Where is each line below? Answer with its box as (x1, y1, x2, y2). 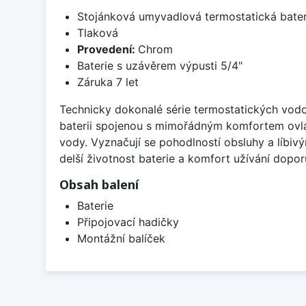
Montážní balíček (76, 231, 165, 245)
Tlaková (76, 25, 118, 40)
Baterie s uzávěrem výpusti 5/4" (76, 58, 242, 72)
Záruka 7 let (76, 74, 139, 89)
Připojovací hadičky (76, 214, 179, 229)
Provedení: (76, 42, 138, 56)
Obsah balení (59, 176, 139, 193)
